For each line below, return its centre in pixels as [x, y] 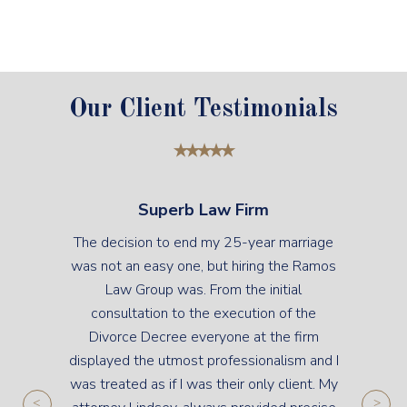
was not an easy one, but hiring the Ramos [203, 266]
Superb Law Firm [203, 209]
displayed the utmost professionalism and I [203, 360]
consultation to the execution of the [203, 313]
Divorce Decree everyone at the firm [203, 337]
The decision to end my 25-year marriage [203, 242]
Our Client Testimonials [203, 109]
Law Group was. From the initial [203, 289]
